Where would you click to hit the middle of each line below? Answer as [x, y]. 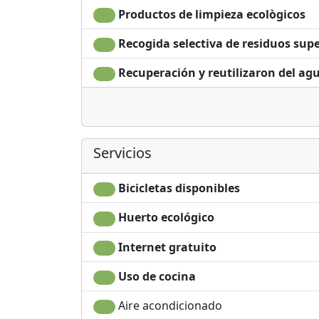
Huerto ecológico [164, 218]
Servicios [122, 153]
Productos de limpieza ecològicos [210, 14]
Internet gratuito [166, 247]
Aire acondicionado [168, 305]
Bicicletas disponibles [177, 188]
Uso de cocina [155, 276]
